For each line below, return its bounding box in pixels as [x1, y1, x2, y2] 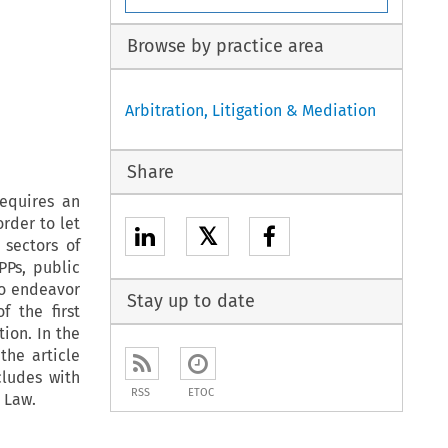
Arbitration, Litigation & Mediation [125, 100, 377, 120]
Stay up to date [126, 290, 255, 313]
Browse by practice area [126, 35, 324, 58]
